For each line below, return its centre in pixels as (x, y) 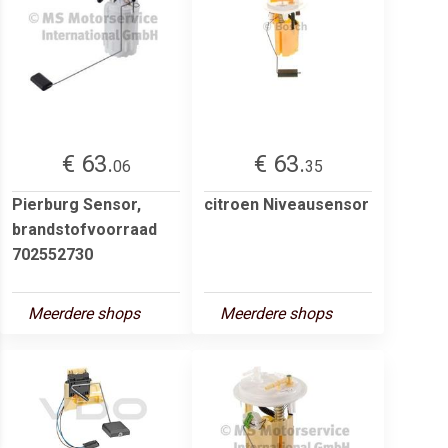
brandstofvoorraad (84, 229)
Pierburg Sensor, (76, 204)
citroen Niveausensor (286, 204)
